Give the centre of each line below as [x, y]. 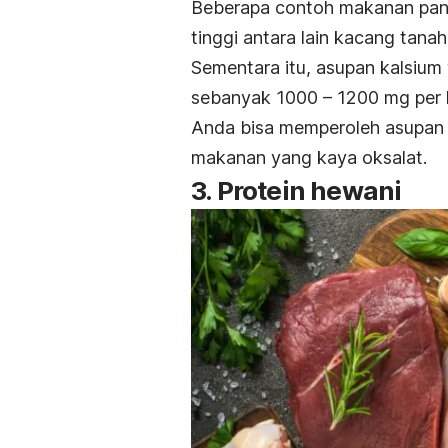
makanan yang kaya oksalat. [309, 158]
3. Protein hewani [296, 191]
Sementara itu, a [258, 68]
